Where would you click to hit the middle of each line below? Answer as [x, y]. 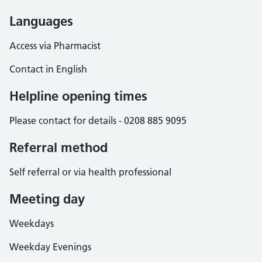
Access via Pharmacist [55, 46]
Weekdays [32, 223]
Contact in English [48, 69]
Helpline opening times [78, 96]
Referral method [58, 147]
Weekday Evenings [50, 247]
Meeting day [47, 199]
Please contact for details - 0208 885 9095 [98, 120]
